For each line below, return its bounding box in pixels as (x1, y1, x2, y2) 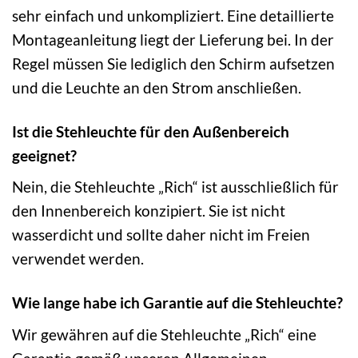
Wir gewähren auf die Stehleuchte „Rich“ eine (12, 324, 316, 344)
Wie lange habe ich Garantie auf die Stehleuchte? (12, 293, 343, 312)
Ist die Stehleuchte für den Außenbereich (12, 121, 289, 141)
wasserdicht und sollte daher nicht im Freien (12, 225, 310, 245)
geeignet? (12, 145, 77, 165)
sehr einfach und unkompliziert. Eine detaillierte (12, 6, 334, 25)
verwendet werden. (12, 249, 144, 268)
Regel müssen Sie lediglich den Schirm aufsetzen (12, 54, 335, 73)
